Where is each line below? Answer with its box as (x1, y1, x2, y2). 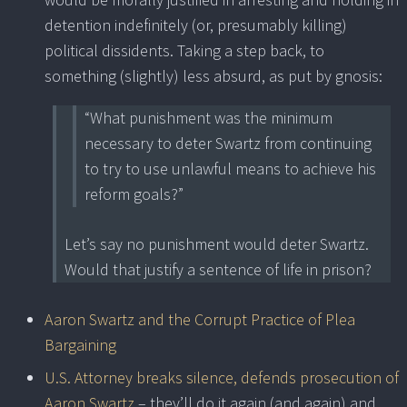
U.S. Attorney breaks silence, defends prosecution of (45, 367, 399, 389)
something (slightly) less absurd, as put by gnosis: (45, 65, 382, 87)
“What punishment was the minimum (84, 107, 333, 129)
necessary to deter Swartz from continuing (84, 133, 372, 154)
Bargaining (45, 334, 116, 356)
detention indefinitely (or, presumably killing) (45, 15, 347, 36)
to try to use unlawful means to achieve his (84, 158, 376, 180)
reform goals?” (84, 184, 184, 205)
